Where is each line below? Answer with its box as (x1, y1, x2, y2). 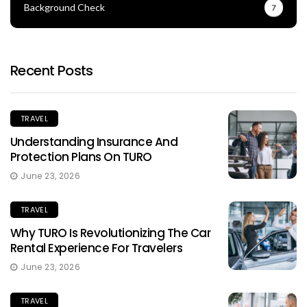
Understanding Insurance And (10, 133, 178, 150)
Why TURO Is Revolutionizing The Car (10, 224, 211, 241)
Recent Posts (10, 60, 93, 80)
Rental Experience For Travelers (10, 239, 183, 256)
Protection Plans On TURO (10, 148, 152, 165)
